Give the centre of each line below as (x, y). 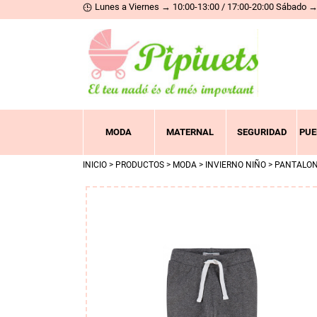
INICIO (95, 165)
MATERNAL (190, 132)
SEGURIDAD (261, 132)
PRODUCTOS (140, 165)
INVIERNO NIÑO (236, 165)
